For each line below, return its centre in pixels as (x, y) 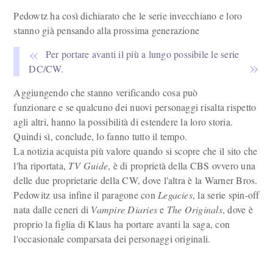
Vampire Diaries (124, 209)
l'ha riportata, (41, 165)
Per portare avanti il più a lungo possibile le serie (142, 54)
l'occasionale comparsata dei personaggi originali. (112, 239)
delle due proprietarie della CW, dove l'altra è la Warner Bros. (136, 180)
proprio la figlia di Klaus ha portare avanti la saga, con (122, 224)
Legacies (175, 195)
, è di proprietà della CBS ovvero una (182, 165)
